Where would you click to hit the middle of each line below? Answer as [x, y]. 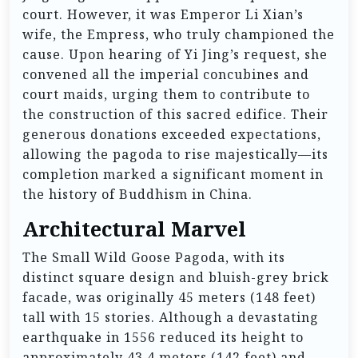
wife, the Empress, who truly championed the [179, 35]
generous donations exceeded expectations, [172, 135]
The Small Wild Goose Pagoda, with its [154, 258]
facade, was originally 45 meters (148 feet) [169, 298]
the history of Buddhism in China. [137, 195]
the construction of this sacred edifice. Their [175, 115]
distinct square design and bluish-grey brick [176, 278]
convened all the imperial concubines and [166, 75]
